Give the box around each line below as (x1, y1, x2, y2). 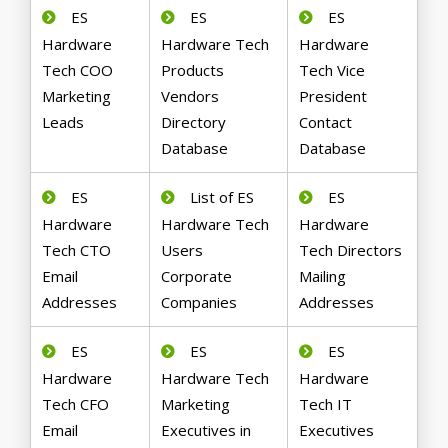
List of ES (190, 187, 255, 208)
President (299, 86, 368, 107)
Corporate (161, 266, 233, 287)
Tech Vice (299, 60, 366, 81)
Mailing (299, 266, 347, 287)
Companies (161, 292, 238, 313)
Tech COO (42, 60, 114, 81)
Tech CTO (42, 240, 112, 261)
